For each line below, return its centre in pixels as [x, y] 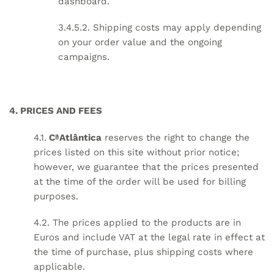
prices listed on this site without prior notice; [137, 152]
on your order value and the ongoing [140, 43]
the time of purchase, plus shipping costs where [143, 252]
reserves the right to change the [176, 137]
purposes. [56, 196]
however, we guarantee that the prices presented [146, 167]
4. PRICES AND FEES [56, 110]
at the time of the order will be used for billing [140, 181]
